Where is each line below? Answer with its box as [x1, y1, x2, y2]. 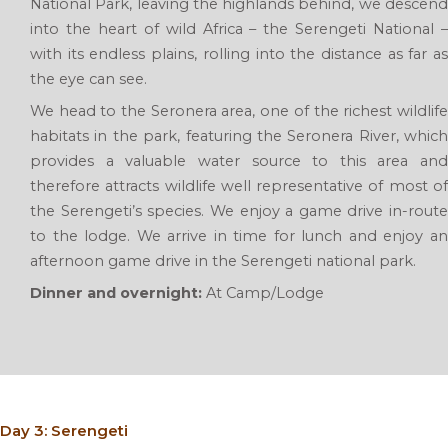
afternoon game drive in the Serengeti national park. [30, 252, 416, 271]
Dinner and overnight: [30, 284, 202, 303]
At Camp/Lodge [202, 284, 324, 303]
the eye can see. [30, 69, 147, 88]
